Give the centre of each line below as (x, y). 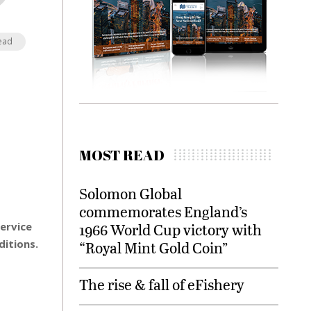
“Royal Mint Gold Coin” (154, 247)
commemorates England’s (163, 211)
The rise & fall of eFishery (162, 284)
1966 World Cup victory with (171, 229)
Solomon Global (131, 193)
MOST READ (122, 155)
